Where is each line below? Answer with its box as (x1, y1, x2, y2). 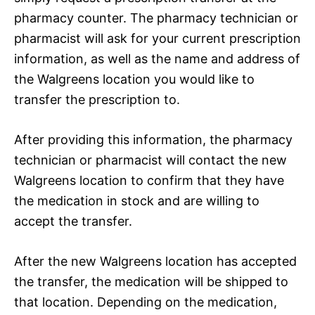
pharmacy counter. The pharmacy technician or (14, 10, 298, 25)
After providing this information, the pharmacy (14, 131, 292, 147)
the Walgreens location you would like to (14, 71, 255, 86)
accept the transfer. (14, 213, 132, 229)
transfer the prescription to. (14, 91, 180, 107)
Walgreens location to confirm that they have (14, 172, 284, 188)
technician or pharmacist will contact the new (14, 152, 287, 167)
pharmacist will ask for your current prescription (14, 30, 301, 46)
